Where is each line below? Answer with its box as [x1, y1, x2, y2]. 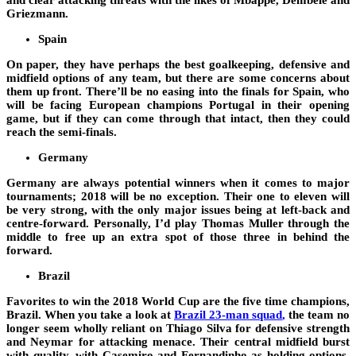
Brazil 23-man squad [174, 308, 282, 322]
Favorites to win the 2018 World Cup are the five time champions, [6, 295, 350, 308]
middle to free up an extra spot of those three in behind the [6, 230, 350, 244]
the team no [285, 308, 350, 322]
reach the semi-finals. [6, 126, 117, 139]
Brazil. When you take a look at [6, 308, 174, 322]
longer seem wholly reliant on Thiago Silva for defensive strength [6, 322, 350, 335]
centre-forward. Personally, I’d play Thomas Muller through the [6, 217, 350, 230]
